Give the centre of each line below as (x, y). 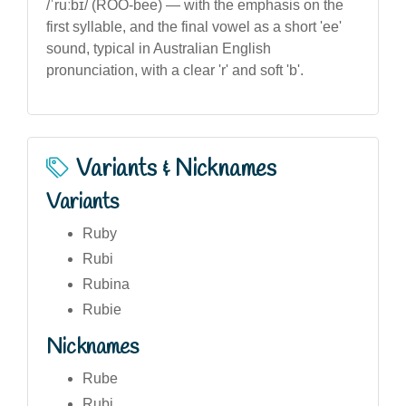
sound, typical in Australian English (159, 48)
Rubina (106, 284)
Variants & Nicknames (176, 169)
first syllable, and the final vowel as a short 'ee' (194, 26)
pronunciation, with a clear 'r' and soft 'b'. (175, 70)
